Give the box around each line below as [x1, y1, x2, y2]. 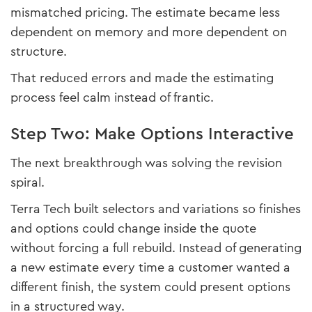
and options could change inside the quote [10, 219, 256, 238]
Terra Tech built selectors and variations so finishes [10, 200, 301, 219]
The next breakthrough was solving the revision [10, 154, 282, 173]
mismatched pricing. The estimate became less [10, 3, 280, 22]
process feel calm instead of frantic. [10, 88, 214, 107]
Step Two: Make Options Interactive [10, 122, 294, 146]
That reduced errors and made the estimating [10, 69, 274, 88]
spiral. [10, 173, 45, 192]
